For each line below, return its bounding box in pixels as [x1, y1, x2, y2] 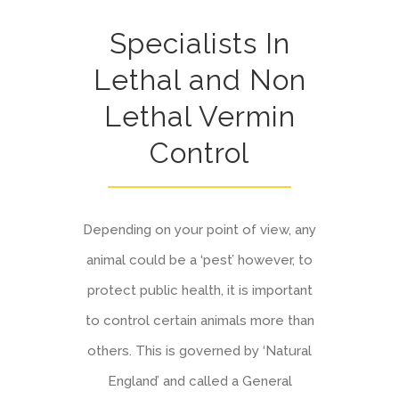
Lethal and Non [93, 62, 306, 96]
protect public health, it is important [86, 281, 313, 298]
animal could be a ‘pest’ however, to [86, 251, 313, 268]
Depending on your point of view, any [83, 221, 316, 238]
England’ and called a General [107, 372, 292, 389]
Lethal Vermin [103, 99, 296, 133]
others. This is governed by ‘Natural [87, 342, 312, 359]
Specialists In [109, 26, 290, 60]
